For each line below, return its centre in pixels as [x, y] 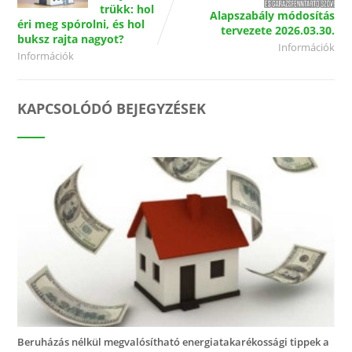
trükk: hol [126, 9]
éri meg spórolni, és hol [81, 24]
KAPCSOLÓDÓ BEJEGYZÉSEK [111, 109]
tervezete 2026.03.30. [278, 31]
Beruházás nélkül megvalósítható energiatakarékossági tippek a [173, 341]
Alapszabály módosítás [273, 16]
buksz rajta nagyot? [70, 39]
